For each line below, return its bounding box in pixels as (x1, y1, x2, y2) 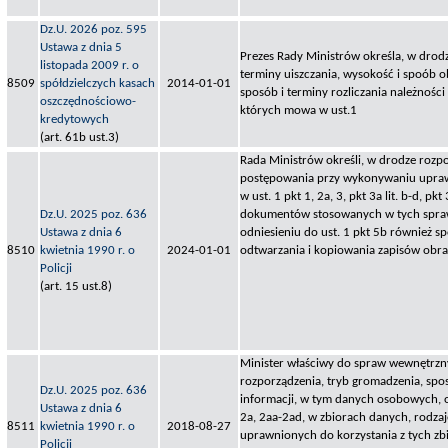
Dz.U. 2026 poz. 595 (40, 22, 147, 36)
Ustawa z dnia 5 (40, 40, 122, 54)
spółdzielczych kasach (40, 76, 155, 90)
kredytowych (40, 112, 109, 126)
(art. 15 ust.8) (40, 279, 112, 293)
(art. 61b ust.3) (40, 130, 119, 144)
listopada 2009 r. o (40, 58, 139, 72)
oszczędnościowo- (40, 94, 136, 108)
